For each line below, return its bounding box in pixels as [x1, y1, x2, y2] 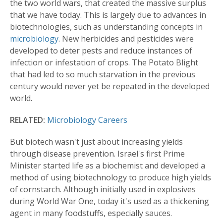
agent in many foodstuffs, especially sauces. [10, 208, 172, 219]
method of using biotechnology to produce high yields [10, 172, 211, 183]
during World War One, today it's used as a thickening [10, 196, 209, 207]
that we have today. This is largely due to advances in [10, 9, 206, 21]
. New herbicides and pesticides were [58, 33, 194, 45]
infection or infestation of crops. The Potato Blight [10, 57, 198, 68]
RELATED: [10, 114, 45, 126]
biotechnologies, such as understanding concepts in [10, 21, 203, 33]
